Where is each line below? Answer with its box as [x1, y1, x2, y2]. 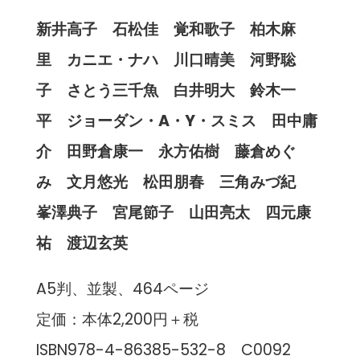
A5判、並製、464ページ [35, 277, 209, 300]
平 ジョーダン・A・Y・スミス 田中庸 [35, 109, 317, 132]
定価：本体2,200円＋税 [35, 308, 198, 330]
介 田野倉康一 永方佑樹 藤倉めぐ [35, 140, 296, 162]
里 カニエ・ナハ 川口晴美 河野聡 [35, 48, 296, 71]
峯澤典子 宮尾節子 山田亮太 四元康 [35, 201, 311, 223]
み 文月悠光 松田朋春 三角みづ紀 [35, 170, 311, 193]
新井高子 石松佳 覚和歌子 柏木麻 [35, 18, 296, 40]
